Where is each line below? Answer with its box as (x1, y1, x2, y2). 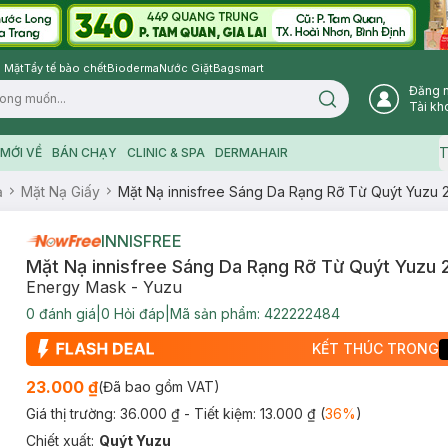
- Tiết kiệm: (183, 405, 260, 422)
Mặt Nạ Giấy (21, 182, 100, 200)
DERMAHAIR (214, 145, 288, 160)
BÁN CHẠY (51, 145, 117, 160)
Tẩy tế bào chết (24, 61, 107, 75)
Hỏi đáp (109, 305, 165, 322)
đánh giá (34, 305, 96, 322)
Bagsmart (213, 61, 264, 75)
